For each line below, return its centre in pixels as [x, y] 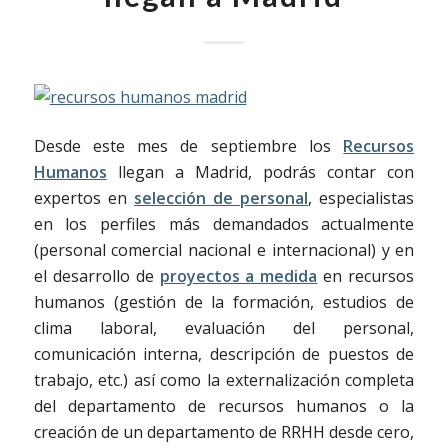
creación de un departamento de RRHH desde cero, [224, 432]
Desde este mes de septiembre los [188, 146]
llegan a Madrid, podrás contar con [260, 172]
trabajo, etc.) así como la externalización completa [224, 380]
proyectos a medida [238, 276]
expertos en [83, 198]
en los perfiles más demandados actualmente [224, 224]
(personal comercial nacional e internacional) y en [224, 250]
